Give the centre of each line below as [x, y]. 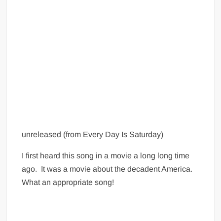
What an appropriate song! [68, 182]
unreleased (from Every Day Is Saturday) [93, 134]
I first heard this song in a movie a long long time [106, 156]
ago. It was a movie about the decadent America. [108, 169]
